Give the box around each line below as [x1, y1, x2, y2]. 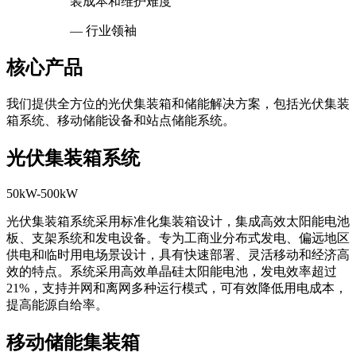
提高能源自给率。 [6, 298, 108, 312]
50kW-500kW [6, 187, 78, 201]
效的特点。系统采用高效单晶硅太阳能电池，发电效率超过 [6, 265, 337, 279]
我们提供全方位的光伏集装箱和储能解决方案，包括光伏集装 [6, 97, 350, 111]
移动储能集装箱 [6, 332, 140, 354]
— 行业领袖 [70, 23, 137, 37]
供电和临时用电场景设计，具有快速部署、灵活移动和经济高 [6, 248, 350, 262]
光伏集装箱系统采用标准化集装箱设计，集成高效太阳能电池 [6, 215, 350, 229]
